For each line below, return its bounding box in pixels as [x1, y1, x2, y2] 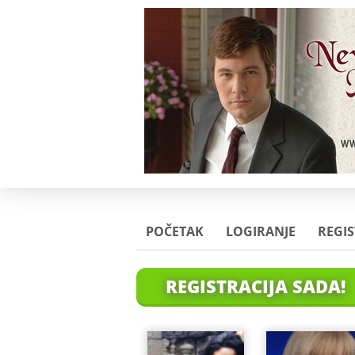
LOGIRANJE [226, 223, 296, 240]
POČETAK [146, 223, 204, 240]
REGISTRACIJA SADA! [165, 274, 345, 298]
